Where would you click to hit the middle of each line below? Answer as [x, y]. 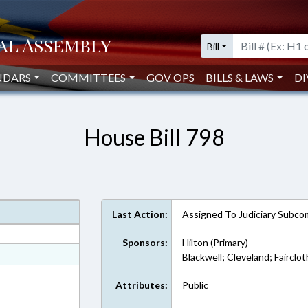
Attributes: [142, 285]
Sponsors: [145, 242]
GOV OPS [171, 77]
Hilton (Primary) [216, 242]
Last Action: [140, 214]
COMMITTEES [89, 77]
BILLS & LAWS [240, 77]
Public [196, 285]
